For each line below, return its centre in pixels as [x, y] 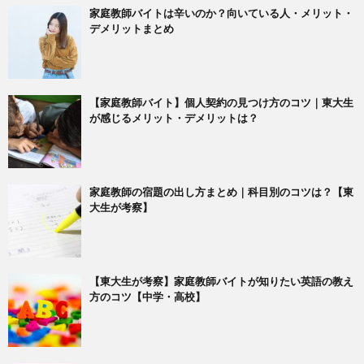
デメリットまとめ [132, 28]
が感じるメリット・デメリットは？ [174, 118]
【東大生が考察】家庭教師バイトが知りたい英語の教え [221, 281]
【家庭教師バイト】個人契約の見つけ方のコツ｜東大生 [221, 102]
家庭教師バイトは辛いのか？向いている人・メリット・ [221, 13]
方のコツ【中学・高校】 [147, 297]
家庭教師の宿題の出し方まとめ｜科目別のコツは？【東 [221, 192]
